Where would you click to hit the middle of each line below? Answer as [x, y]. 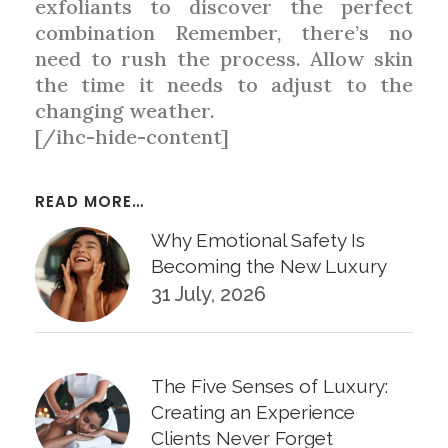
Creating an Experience [253, 411]
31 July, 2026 [208, 293]
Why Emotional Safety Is [258, 239]
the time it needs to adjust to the [224, 84]
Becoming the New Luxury [269, 265]
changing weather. [125, 110]
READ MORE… [89, 201]
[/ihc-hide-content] [132, 136]
